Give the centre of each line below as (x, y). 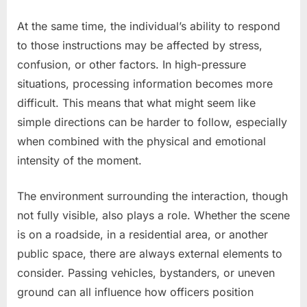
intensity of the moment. (79, 160)
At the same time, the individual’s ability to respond (149, 26)
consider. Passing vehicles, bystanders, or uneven (146, 272)
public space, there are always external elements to (150, 253)
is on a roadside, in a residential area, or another (143, 234)
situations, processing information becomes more (145, 83)
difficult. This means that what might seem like (136, 102)
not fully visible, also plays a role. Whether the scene (153, 215)
